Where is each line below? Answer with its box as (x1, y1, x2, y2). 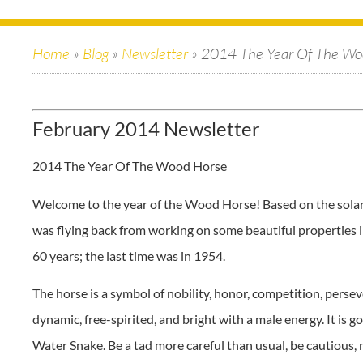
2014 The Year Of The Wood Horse (32, 158, 227, 174)
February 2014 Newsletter (32, 117, 260, 141)
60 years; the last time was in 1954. (32, 247, 225, 263)
